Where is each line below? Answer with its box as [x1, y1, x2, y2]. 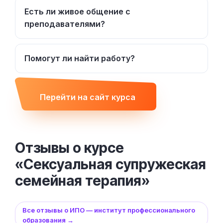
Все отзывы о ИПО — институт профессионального [22, 206, 195, 214]
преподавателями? [24, 18, 105, 29]
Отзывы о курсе [15, 139, 124, 156]
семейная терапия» [15, 172, 150, 189]
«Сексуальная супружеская [15, 155, 206, 173]
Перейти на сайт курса [40, 92, 135, 103]
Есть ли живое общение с [24, 6, 130, 16]
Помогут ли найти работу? [24, 53, 135, 63]
